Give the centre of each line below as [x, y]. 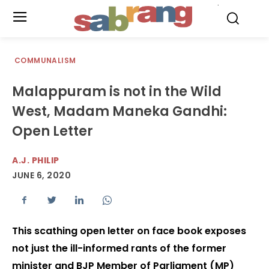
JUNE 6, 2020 [41, 176]
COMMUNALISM [45, 60]
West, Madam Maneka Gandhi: [119, 111]
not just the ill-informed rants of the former [119, 249]
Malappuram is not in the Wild [117, 92]
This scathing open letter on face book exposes [129, 231]
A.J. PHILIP [36, 160]
